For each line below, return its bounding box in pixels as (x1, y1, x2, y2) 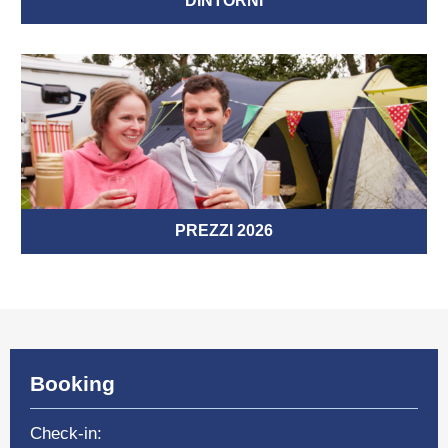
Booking (30, 372, 115, 395)
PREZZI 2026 (175, 222, 273, 239)
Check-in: (30, 424, 102, 443)
